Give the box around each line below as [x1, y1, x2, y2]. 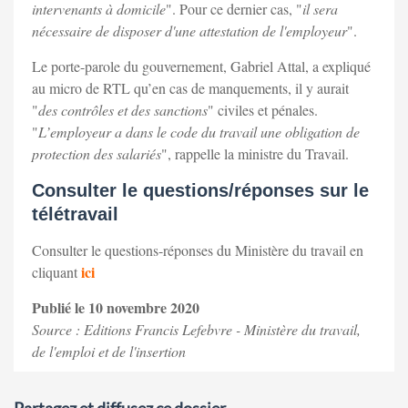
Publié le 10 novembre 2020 [32, 297, 199, 319]
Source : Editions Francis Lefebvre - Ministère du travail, [32, 320, 361, 340]
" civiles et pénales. [208, 100, 318, 120]
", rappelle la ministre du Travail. [161, 144, 349, 164]
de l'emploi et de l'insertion [32, 342, 186, 362]
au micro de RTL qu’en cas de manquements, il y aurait [32, 78, 349, 98]
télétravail [32, 204, 118, 225]
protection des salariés [32, 144, 161, 164]
